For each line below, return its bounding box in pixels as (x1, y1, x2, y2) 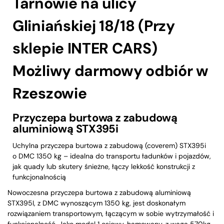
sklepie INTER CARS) (12, 38, 157, 58)
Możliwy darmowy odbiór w (12, 60, 208, 80)
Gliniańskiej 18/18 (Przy (12, 15, 175, 35)
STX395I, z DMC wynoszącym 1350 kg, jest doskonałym (7, 198, 185, 207)
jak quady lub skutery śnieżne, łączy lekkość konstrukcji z (12, 161, 195, 171)
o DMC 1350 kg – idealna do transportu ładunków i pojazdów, (12, 151, 211, 160)
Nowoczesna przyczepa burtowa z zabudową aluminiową (7, 187, 191, 197)
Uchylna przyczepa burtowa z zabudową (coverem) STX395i (12, 140, 206, 150)
